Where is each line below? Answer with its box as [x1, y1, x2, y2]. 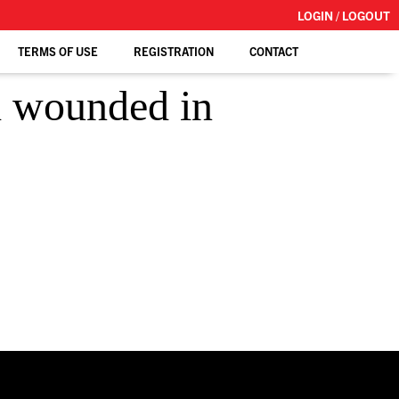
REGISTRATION [134, 43, 215, 59]
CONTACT [249, 43, 299, 59]
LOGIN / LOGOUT [297, 7, 390, 23]
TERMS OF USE [18, 43, 99, 59]
